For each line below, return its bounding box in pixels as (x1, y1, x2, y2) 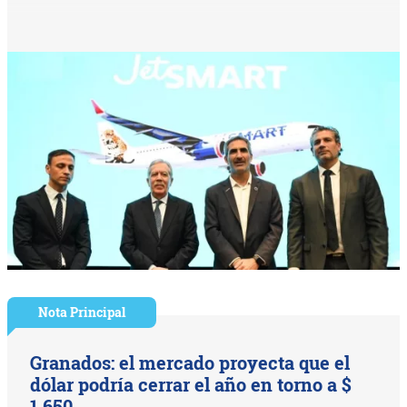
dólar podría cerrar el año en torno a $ (30, 372, 352, 397)
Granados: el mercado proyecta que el (30, 351, 351, 375)
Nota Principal (38, 303, 126, 322)
